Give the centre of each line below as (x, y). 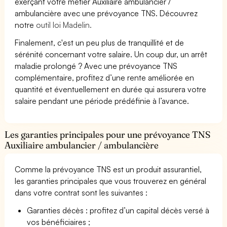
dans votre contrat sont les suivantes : (81, 192)
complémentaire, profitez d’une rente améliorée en (105, 77)
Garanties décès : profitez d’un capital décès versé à (118, 210)
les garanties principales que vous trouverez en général (111, 181)
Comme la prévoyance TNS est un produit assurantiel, (108, 169)
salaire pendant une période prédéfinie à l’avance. (102, 101)
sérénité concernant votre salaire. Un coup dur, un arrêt (111, 54)
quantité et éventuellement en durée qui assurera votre (111, 89)
